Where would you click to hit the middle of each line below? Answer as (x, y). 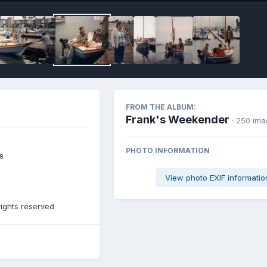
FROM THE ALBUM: (161, 107)
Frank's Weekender (178, 119)
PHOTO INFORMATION (168, 150)
